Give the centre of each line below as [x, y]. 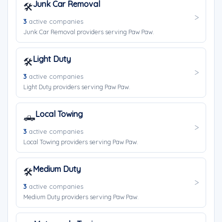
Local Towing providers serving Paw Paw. [81, 142]
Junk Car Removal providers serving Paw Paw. [89, 32]
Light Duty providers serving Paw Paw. [77, 87]
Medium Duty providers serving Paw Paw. [81, 197]
